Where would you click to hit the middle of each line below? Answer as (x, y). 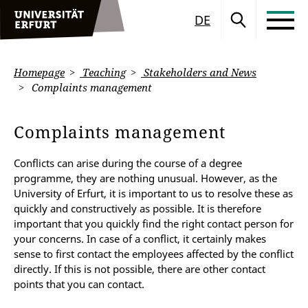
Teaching (103, 72)
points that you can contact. (79, 284)
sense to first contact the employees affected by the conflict (154, 254)
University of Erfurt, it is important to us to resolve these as (153, 193)
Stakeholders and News (199, 72)
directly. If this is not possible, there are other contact (140, 269)
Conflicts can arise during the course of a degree (128, 163)
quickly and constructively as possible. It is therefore (137, 208)
